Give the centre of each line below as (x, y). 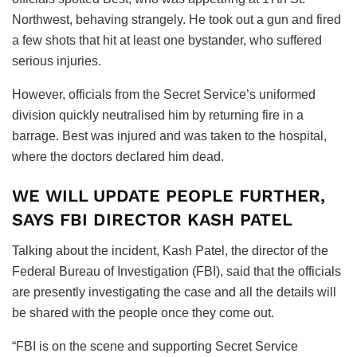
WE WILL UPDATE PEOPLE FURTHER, (169, 196)
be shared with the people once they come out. (143, 312)
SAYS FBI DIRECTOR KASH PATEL (152, 220)
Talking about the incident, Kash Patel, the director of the (170, 250)
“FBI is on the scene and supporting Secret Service (155, 346)
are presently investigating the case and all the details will (174, 292)
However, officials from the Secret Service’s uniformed (164, 94)
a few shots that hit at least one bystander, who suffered (167, 40)
